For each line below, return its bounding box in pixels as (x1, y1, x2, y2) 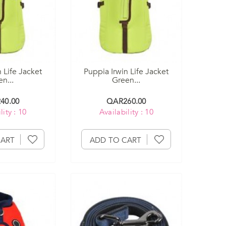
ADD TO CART (90, 135, 142, 146)
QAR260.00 (106, 96, 146, 107)
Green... (112, 75, 141, 86)
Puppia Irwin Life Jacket (84, 66, 169, 78)
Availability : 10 (99, 107, 153, 118)
